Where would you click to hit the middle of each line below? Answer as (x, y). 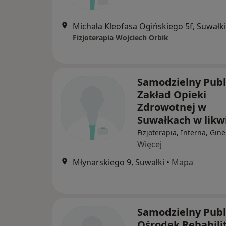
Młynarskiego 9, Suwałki (119, 162)
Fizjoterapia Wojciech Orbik (121, 38)
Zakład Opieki (172, 95)
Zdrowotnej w (172, 107)
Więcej (150, 144)
